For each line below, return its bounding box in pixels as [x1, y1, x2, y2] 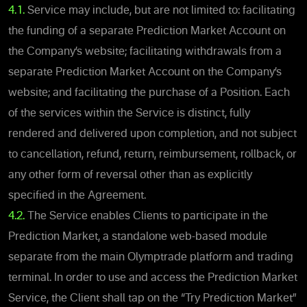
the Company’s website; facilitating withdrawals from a [8, 46, 282, 58]
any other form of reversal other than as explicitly [8, 169, 252, 181]
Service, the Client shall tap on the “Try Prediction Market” [8, 293, 297, 304]
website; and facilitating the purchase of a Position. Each [8, 87, 290, 99]
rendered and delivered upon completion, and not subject [8, 128, 297, 140]
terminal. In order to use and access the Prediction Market [8, 272, 297, 284]
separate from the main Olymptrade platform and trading [8, 251, 293, 263]
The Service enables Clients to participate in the [27, 210, 268, 222]
